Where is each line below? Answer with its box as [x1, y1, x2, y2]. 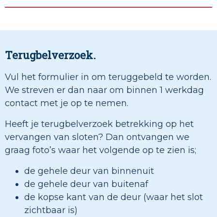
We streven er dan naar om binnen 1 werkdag [5, 85, 204, 96]
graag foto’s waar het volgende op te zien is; [5, 145, 196, 156]
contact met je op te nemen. [5, 98, 128, 109]
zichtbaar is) [24, 205, 77, 216]
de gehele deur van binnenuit [24, 166, 154, 177]
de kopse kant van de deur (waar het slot [24, 192, 203, 203]
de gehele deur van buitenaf [24, 179, 148, 190]
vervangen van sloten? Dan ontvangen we [5, 132, 189, 143]
